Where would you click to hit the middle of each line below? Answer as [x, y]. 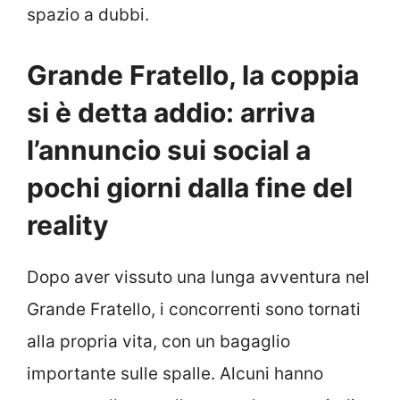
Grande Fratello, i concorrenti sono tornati [194, 310]
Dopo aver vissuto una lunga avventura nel [198, 278]
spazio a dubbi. [88, 14]
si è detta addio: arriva [171, 113]
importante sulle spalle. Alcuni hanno [175, 374]
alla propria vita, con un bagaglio [158, 342]
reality [68, 225]
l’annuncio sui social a [169, 150]
